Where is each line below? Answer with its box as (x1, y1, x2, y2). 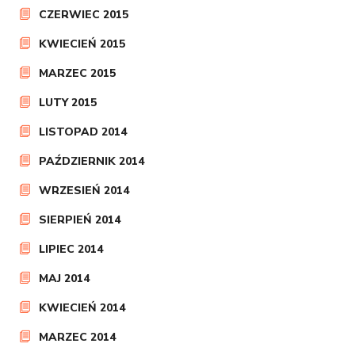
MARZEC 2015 (39, 66, 116, 81)
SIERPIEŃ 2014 (39, 212, 121, 227)
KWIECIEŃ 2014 (39, 300, 126, 315)
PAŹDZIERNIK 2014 (39, 154, 145, 169)
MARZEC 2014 (39, 330, 116, 345)
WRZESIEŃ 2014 (39, 183, 130, 198)
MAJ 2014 (39, 271, 90, 286)
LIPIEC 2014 (39, 242, 104, 257)
